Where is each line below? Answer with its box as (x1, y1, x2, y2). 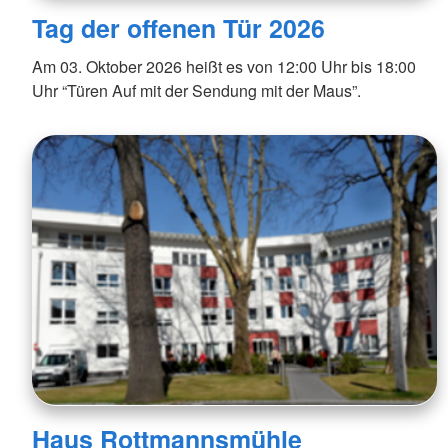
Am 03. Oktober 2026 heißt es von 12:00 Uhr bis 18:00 (32, 54, 416, 78)
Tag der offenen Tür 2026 (32, 9, 325, 46)
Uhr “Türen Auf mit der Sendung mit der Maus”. (32, 78, 361, 102)
